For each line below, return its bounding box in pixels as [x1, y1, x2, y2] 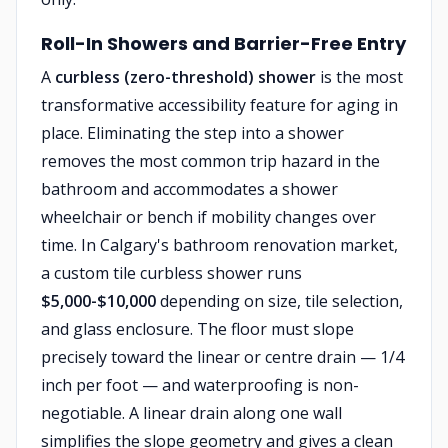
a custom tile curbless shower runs [41, 262, 302, 284]
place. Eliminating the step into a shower [41, 122, 344, 144]
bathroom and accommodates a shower [41, 178, 338, 200]
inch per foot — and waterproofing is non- [41, 374, 359, 396]
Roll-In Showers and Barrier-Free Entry [41, 31, 406, 56]
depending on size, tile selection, [156, 290, 403, 312]
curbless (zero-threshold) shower [55, 66, 316, 88]
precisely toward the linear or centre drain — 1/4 [41, 346, 404, 368]
